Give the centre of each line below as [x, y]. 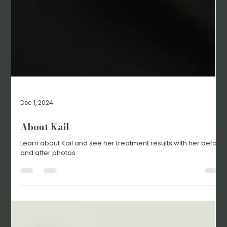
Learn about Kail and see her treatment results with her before [122, 168]
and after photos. [49, 178]
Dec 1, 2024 [37, 128]
